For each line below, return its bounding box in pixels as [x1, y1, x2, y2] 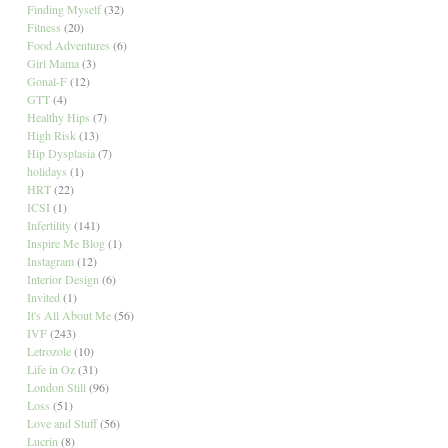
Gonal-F [26, 72, 67, 89]
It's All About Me [26, 306, 111, 323]
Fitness [26, 18, 61, 35]
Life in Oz [26, 360, 75, 377]
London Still [26, 378, 86, 395]
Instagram [26, 252, 74, 269]
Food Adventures [26, 36, 110, 53]
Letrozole [26, 342, 71, 359]
